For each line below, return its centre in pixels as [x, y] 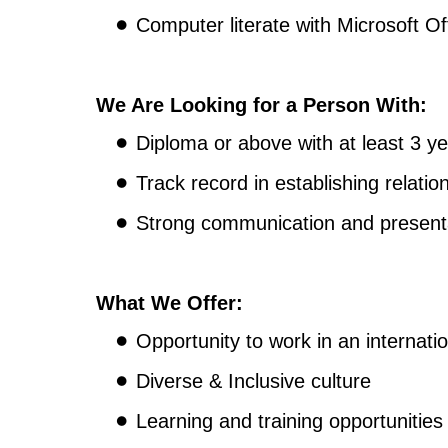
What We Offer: [169, 303]
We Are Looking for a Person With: [261, 105]
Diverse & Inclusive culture [253, 381]
